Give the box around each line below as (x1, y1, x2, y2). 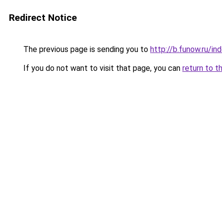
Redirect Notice (9, 12, 77, 23)
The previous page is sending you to (21, 45, 150, 54)
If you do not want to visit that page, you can (21, 63, 182, 73)
